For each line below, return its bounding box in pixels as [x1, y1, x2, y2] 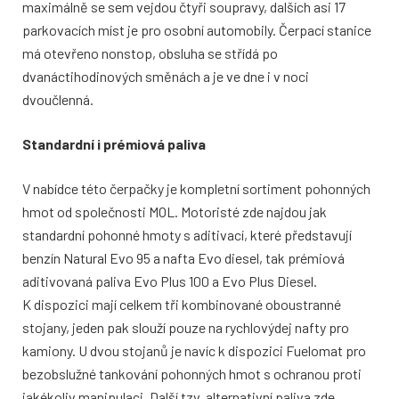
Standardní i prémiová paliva [22, 135, 206, 153]
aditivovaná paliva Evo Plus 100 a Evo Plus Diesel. [22, 273, 317, 290]
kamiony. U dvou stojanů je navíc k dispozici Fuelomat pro [22, 342, 366, 360]
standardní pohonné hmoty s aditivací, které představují [22, 226, 352, 244]
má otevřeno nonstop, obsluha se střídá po [22, 45, 278, 62]
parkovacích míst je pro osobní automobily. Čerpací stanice [22, 21, 371, 39]
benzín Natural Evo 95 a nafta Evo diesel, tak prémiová [22, 249, 345, 267]
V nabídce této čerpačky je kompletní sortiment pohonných [22, 180, 370, 198]
